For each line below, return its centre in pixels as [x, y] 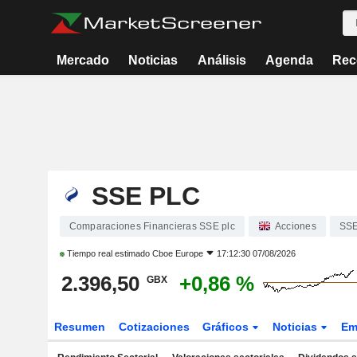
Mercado [83, 60]
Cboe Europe [177, 253]
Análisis [222, 60]
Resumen [79, 327]
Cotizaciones [154, 327]
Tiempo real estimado [108, 253]
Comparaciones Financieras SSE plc [152, 226]
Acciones [295, 226]
